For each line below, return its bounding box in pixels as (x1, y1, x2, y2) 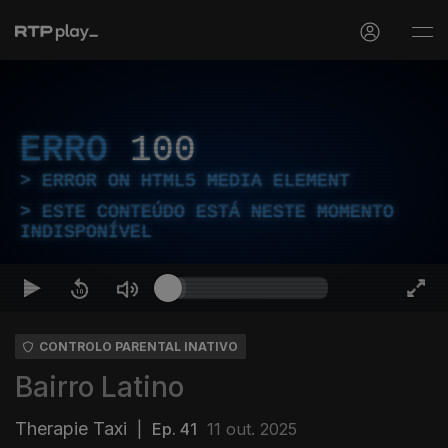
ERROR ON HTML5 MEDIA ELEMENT (42, 171, 350, 191)
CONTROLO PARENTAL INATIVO (39, 339, 238, 354)
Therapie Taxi (15, 418, 127, 439)
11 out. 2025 (207, 419, 297, 439)
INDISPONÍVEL (20, 222, 152, 242)
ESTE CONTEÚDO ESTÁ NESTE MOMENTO (42, 202, 394, 222)
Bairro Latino (15, 370, 184, 404)
